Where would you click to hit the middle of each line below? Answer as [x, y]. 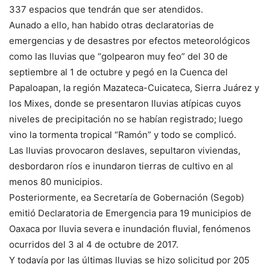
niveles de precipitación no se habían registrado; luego [126, 119]
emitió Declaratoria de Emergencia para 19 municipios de [130, 213]
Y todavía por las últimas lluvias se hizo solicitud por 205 [129, 260]
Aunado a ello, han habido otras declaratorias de [111, 25]
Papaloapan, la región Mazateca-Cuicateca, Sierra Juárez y [134, 88]
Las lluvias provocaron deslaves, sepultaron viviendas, [125, 151]
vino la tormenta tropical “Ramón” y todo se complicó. [123, 135]
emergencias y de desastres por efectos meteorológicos [130, 41]
